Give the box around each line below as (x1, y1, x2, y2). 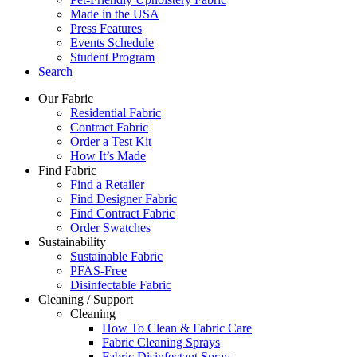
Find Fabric (38, 163, 96, 177)
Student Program (70, 50, 155, 64)
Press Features (70, 22, 142, 35)
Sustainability (38, 235, 106, 249)
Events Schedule (70, 36, 154, 49)
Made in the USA (70, 7, 159, 21)
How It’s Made (70, 149, 146, 163)
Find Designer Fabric (70, 192, 177, 206)
